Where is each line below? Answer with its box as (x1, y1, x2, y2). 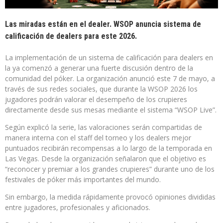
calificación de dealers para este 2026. (5, 31, 137, 41)
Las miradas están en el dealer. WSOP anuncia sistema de (5, 19, 201, 29)
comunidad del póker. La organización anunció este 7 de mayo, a (5, 73, 215, 83)
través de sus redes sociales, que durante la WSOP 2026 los (5, 84, 198, 94)
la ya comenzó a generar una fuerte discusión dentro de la (5, 63, 193, 73)
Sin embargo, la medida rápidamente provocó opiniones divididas (5, 192, 216, 202)
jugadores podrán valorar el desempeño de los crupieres (5, 94, 187, 104)
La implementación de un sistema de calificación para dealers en (5, 52, 213, 62)
